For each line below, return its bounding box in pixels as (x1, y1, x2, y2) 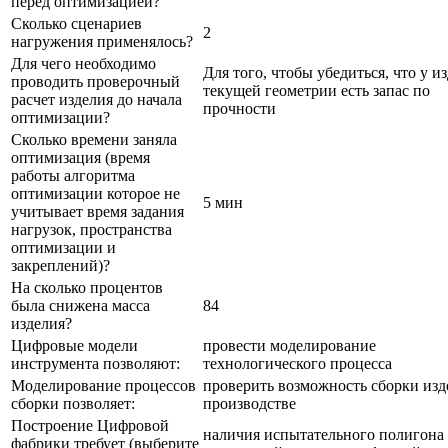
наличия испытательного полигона (203, 425, 444, 443)
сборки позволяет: (11, 394, 135, 412)
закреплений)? (11, 256, 110, 274)
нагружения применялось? (11, 32, 193, 50)
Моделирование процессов (11, 376, 196, 394)
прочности (203, 99, 276, 117)
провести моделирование (203, 336, 376, 354)
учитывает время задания (11, 202, 184, 220)
